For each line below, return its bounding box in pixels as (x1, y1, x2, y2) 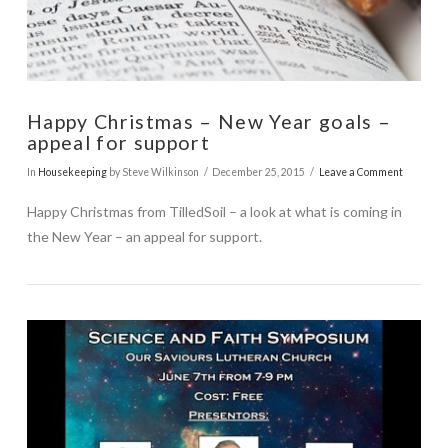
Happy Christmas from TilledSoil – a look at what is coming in (26, 202, 402, 220)
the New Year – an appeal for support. (26, 227, 262, 245)
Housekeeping (37, 166, 107, 179)
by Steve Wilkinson (106, 166, 199, 179)
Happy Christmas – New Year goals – (26, 109, 392, 133)
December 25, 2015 (212, 166, 306, 179)
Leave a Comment (318, 166, 403, 179)
